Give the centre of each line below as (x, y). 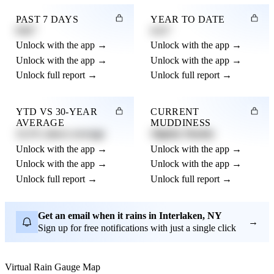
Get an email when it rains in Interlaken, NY (130, 215)
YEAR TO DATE (188, 19)
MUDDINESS (181, 123)
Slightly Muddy (183, 134)
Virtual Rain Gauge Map (53, 267)
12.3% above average (60, 134)
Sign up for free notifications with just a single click (137, 228)
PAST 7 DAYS (47, 19)
